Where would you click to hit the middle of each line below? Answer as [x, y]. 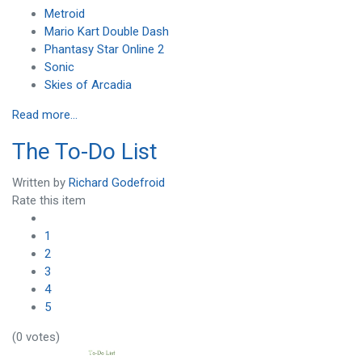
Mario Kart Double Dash [107, 32]
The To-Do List [85, 152]
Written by [40, 182]
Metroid [65, 14]
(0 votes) [36, 337]
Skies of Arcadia [88, 85]
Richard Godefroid [117, 182]
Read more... [45, 115]
